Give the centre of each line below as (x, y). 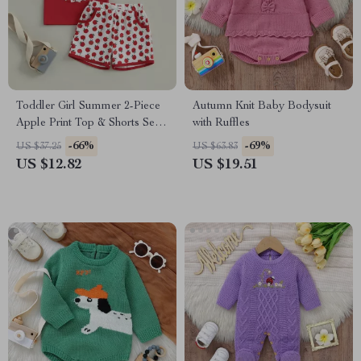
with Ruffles (221, 123)
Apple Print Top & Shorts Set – (91, 123)
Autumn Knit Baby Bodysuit (262, 106)
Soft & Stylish (49, 140)
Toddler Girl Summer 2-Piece (88, 106)
